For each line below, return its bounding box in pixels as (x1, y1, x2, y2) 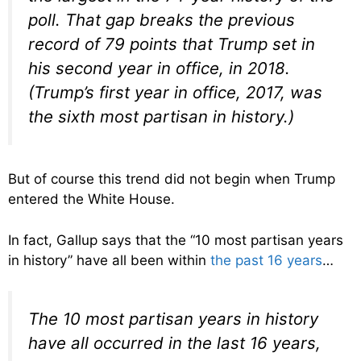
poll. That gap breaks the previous (28, 9, 295, 30)
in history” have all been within (8, 251, 210, 268)
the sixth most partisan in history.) (28, 106, 294, 127)
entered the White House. (8, 191, 175, 208)
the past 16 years (210, 251, 322, 268)
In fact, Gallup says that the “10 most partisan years (8, 231, 343, 248)
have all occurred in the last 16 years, (28, 333, 321, 354)
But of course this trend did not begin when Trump (8, 171, 335, 188)
